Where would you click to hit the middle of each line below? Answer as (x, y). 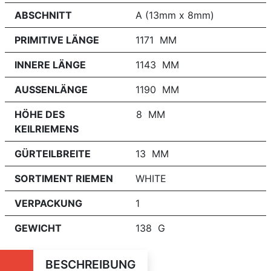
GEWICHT (38, 228)
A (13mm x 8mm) (175, 15)
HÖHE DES (40, 114)
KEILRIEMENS (47, 129)
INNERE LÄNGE (50, 65)
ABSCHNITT (43, 15)
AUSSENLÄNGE (51, 90)
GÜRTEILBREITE (53, 154)
